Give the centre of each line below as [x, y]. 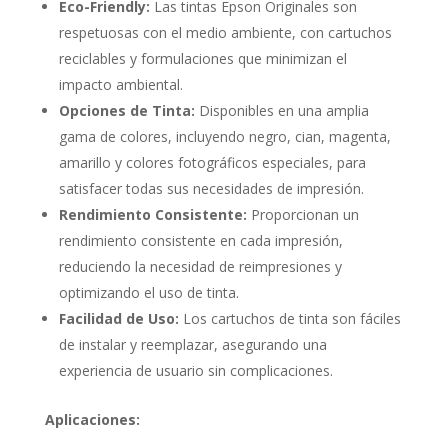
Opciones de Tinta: [126, 111]
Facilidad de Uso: [118, 319]
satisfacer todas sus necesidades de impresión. [211, 189]
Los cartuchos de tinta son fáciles [289, 319]
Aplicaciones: [92, 420]
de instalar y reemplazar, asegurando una [192, 345]
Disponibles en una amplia [281, 111]
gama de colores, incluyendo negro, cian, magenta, [224, 137]
